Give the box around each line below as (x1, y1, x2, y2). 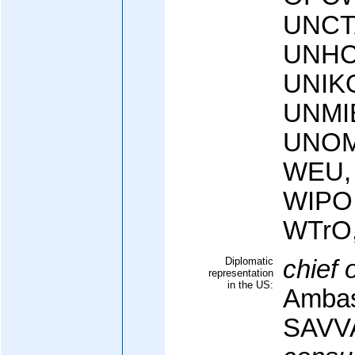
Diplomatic (225, 255, 273, 267)
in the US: (227, 279, 273, 291)
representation (208, 267, 273, 279)
